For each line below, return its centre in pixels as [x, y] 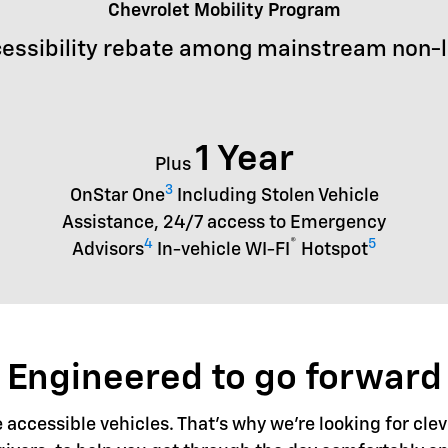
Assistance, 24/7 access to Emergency [224, 222]
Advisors [108, 249]
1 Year [244, 159]
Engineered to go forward [224, 378]
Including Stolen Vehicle [275, 195]
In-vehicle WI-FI [221, 249]
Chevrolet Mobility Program [224, 11]
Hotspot [332, 249]
